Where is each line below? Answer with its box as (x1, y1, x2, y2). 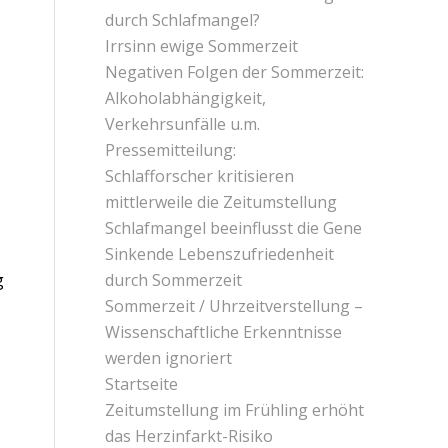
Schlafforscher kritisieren (105, 164, 295, 187)
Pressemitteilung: (105, 138, 237, 161)
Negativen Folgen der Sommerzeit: (105, 60, 365, 83)
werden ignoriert (105, 346, 233, 369)
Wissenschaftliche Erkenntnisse (105, 320, 343, 343)
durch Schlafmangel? (105, 8, 261, 31)
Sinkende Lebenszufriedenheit (105, 242, 335, 265)
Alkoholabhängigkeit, (105, 86, 267, 109)
